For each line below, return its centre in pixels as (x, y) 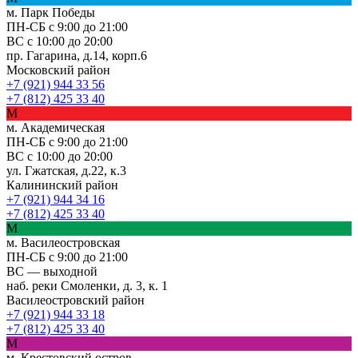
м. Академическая (56, 127)
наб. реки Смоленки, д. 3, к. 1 (87, 285)
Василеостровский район (76, 300)
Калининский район (62, 185)
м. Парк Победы (51, 12)
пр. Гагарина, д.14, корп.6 (77, 55)
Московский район (58, 70)
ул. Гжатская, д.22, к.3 (66, 170)
